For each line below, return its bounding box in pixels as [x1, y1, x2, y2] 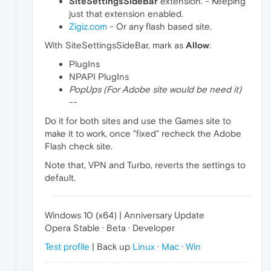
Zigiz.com [69, 21, 107, 32]
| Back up [90, 241, 132, 252]
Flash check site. [45, 141, 113, 152]
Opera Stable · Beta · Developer [45, 223, 175, 233]
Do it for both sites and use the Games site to [45, 116, 231, 126]
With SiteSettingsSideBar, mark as [45, 40, 186, 51]
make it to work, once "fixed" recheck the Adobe [45, 128, 241, 139]
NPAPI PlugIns [69, 71, 129, 82]
